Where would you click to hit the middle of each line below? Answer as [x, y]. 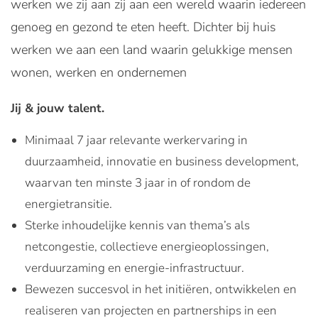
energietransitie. [68, 204]
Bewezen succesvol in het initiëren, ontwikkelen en [161, 289]
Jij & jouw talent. [57, 108]
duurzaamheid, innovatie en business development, [162, 161]
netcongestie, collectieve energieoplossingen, [147, 247]
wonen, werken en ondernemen [99, 72]
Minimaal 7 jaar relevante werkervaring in [136, 140]
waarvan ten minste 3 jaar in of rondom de [138, 183]
